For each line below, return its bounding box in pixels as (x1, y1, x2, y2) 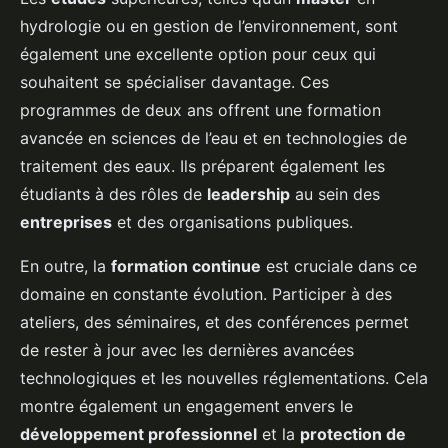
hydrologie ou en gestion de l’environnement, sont (20, 16, 398, 37)
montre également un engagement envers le (20, 396, 353, 417)
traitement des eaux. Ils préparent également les (20, 156, 385, 177)
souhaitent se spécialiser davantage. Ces (20, 72, 329, 93)
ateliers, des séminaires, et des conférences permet (20, 312, 409, 333)
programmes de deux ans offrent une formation (20, 100, 381, 121)
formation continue (111, 256, 261, 277)
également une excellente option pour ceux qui (20, 44, 376, 65)
